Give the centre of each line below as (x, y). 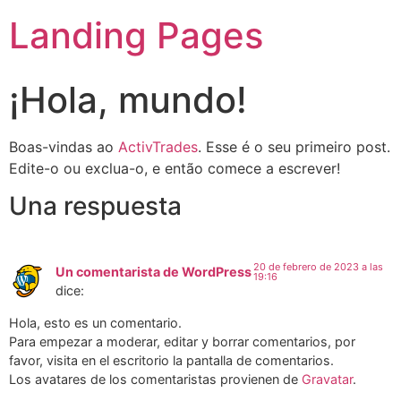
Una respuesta (95, 206)
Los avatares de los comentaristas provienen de (155, 379)
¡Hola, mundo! (128, 100)
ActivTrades (158, 147)
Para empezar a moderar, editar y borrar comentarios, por (182, 341)
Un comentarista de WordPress (154, 272)
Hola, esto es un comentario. (95, 322)
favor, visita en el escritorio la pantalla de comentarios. (171, 360)
